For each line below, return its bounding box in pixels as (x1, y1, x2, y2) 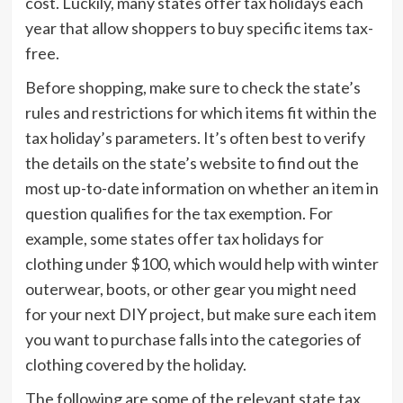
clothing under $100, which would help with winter (24, 254, 379, 274)
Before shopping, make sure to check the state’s (24, 77, 361, 98)
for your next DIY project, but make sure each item (24, 304, 376, 325)
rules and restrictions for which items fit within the (24, 103, 377, 123)
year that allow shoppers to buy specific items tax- (24, 18, 373, 39)
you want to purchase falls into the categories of (24, 329, 362, 350)
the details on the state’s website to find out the (24, 153, 359, 174)
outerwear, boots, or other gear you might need (24, 279, 356, 300)
